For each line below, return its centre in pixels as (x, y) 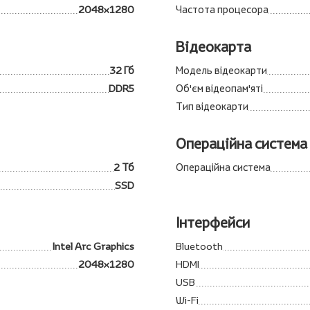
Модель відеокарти (221, 70)
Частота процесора (222, 9)
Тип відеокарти (212, 106)
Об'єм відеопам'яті (219, 88)
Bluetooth (199, 246)
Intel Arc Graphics (93, 246)
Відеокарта (213, 47)
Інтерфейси (213, 222)
